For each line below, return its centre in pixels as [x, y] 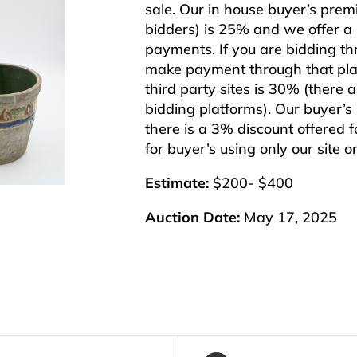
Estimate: [177, 183]
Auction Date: [192, 218]
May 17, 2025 [288, 218]
